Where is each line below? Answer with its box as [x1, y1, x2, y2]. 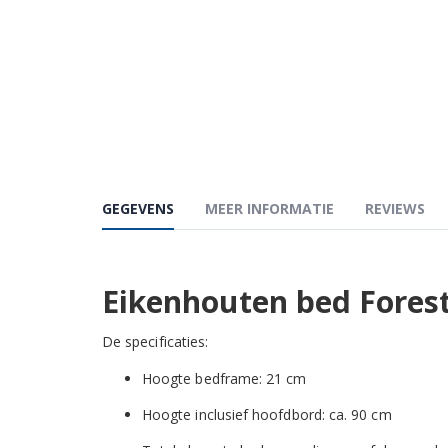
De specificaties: [102, 331, 209, 351]
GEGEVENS [102, 198, 174, 218]
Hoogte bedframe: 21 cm [142, 368, 307, 388]
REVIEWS [365, 198, 425, 218]
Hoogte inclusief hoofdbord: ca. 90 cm [142, 404, 392, 424]
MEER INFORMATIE [205, 198, 334, 218]
